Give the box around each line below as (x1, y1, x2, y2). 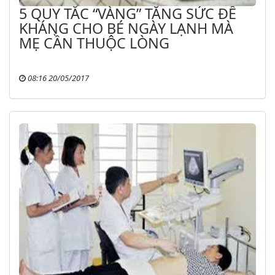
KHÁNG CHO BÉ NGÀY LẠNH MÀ (19, 18, 233, 38)
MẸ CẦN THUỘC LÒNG (19, 33, 169, 53)
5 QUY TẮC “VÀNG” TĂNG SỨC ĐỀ (19, 3, 236, 23)
